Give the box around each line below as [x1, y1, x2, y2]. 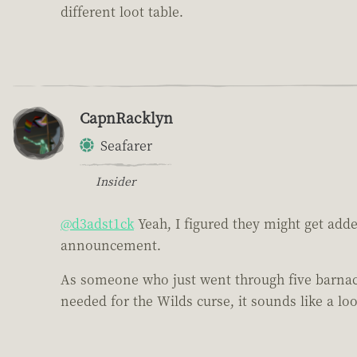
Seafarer [100, 135, 152, 155]
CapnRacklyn [80, 106, 173, 127]
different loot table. [61, 2, 183, 21]
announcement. [61, 235, 161, 254]
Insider [96, 172, 135, 189]
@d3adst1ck [61, 214, 134, 233]
